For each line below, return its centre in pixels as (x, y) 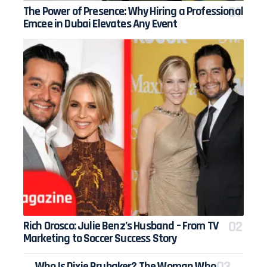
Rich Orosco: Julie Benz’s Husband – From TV (121, 226)
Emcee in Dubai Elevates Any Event (100, 24)
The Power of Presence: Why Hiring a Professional (133, 11)
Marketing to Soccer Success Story (100, 238)
